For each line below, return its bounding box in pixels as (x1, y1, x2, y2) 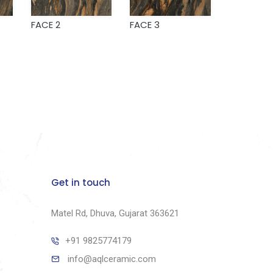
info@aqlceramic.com (67, 253, 156, 265)
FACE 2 (30, 18, 60, 32)
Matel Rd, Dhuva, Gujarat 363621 (51, 208, 179, 219)
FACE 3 (130, 18, 160, 32)
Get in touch (51, 176, 110, 190)
